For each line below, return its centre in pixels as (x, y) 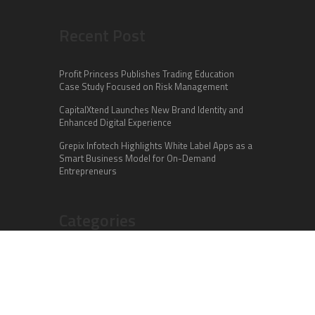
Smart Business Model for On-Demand (137, 158)
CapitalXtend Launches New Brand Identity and (151, 109)
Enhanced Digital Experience (115, 122)
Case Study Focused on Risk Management (143, 86)
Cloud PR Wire (88, 282)
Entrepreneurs (88, 171)
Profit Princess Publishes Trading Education (147, 73)
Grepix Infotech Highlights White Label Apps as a (156, 145)
